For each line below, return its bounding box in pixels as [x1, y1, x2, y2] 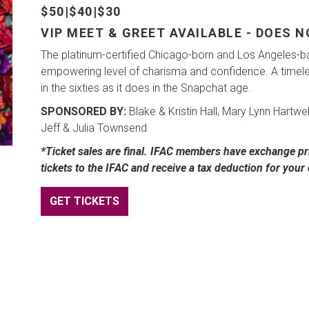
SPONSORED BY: [41, 105, 126, 118]
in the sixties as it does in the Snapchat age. [41, 81, 251, 94]
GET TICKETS [50, 195, 119, 208]
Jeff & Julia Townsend [41, 121, 147, 134]
